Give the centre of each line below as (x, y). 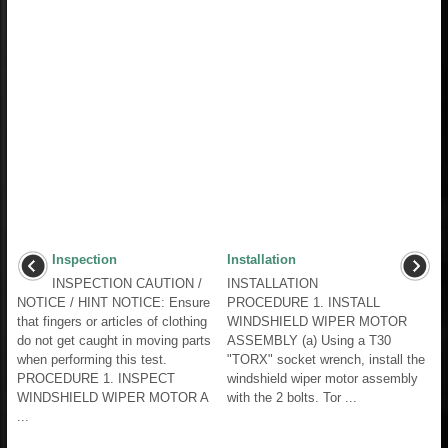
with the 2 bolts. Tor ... (292, 397)
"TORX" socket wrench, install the (326, 359)
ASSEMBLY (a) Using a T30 (309, 340)
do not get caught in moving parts (114, 340)
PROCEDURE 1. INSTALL (303, 302)
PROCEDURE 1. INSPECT (96, 378)
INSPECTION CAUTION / (127, 283)
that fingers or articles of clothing (112, 321)
